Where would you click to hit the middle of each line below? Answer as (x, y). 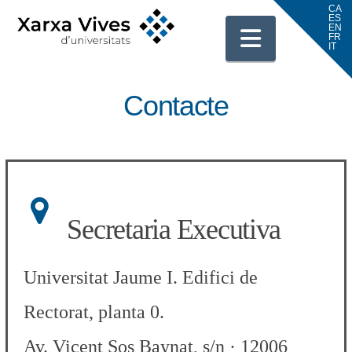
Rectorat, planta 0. (94, 312)
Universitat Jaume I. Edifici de (141, 277)
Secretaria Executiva (174, 229)
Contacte (176, 106)
